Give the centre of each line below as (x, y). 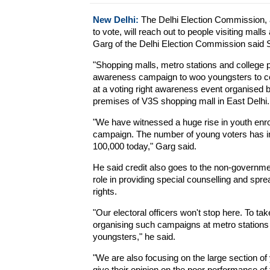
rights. (105, 191)
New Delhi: (115, 20)
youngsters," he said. (134, 237)
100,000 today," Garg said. (144, 146)
